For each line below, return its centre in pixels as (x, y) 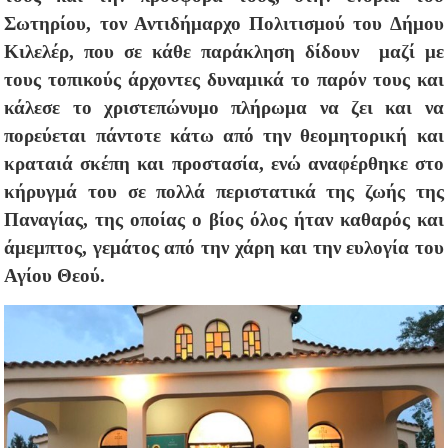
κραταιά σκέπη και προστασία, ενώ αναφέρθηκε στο (224, 163)
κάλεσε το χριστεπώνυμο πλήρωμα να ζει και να (224, 107)
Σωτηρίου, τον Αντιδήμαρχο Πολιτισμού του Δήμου (224, 23)
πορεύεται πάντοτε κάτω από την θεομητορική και (224, 135)
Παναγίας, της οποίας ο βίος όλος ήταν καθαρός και (224, 219)
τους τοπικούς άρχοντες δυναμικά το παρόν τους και (224, 79)
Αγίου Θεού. (55, 275)
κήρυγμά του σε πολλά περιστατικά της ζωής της (224, 191)
